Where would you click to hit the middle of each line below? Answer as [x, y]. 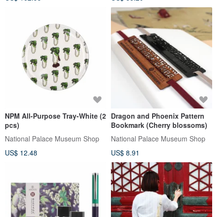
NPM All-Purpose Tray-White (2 [55, 116]
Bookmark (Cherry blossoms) [159, 125]
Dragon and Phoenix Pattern [158, 116]
